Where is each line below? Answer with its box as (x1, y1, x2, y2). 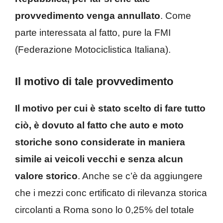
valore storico (15, 170, 78, 181)
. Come (160, 10, 191, 21)
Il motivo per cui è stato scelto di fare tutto (15, 103, 206, 113)
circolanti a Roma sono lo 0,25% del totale (15, 204, 194, 215)
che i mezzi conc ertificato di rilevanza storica (15, 187, 207, 198)
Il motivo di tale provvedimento (15, 75, 173, 88)
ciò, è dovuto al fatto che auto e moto (15, 119, 184, 130)
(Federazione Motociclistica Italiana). (15, 44, 171, 55)
